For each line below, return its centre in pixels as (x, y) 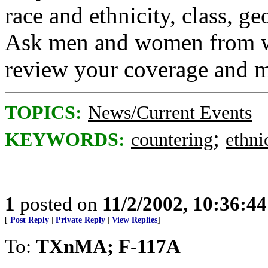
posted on (59, 204)
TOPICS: (43, 113)
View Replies (135, 220)
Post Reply (30, 220)
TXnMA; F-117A (108, 246)
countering (172, 140)
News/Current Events (170, 113)
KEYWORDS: (65, 140)
